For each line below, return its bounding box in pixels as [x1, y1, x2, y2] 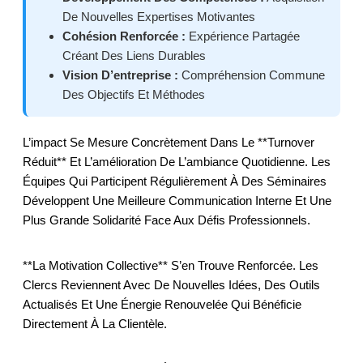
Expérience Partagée [186, 28, 300, 43]
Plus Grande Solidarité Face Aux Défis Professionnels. [23, 212, 310, 227]
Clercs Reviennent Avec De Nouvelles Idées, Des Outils [23, 277, 320, 292]
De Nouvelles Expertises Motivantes [62, 9, 255, 23]
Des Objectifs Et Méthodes [62, 87, 205, 101]
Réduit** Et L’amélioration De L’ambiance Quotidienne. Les [23, 154, 331, 169]
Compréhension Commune [178, 67, 325, 82]
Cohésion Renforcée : [62, 28, 186, 43]
